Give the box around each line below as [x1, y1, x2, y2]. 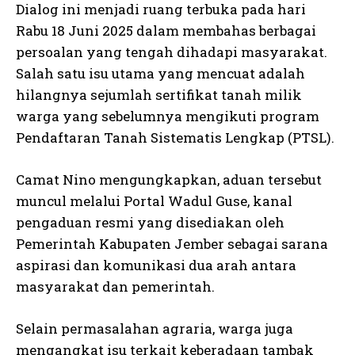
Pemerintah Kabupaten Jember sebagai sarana [16, 235, 328, 254]
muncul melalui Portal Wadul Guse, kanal [16, 192, 292, 211]
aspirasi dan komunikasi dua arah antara [16, 256, 296, 275]
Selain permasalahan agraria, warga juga [16, 319, 293, 338]
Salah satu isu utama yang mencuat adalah [16, 64, 305, 83]
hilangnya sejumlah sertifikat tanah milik [16, 86, 302, 105]
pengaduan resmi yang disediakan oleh [16, 213, 284, 232]
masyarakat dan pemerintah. [16, 277, 215, 296]
